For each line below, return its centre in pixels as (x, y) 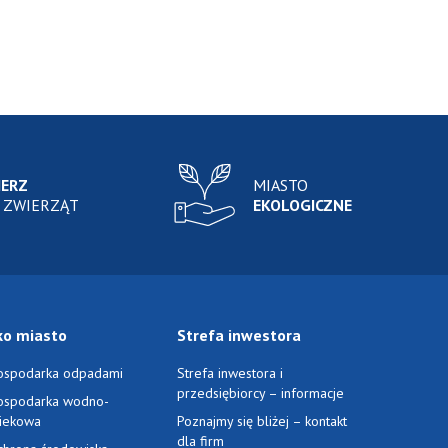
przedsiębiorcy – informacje (261, 393)
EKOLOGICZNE (302, 205)
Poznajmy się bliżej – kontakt (262, 421)
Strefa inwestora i (230, 373)
